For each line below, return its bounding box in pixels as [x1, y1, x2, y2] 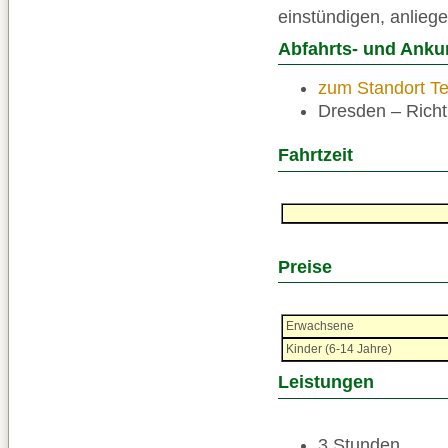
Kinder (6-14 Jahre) [286, 342, 392, 357]
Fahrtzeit [278, 145, 353, 166]
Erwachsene [286, 319, 354, 334]
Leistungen [278, 372, 374, 393]
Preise [278, 256, 332, 277]
